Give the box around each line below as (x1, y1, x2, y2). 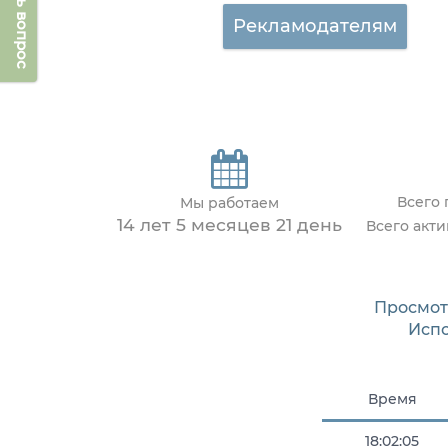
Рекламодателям (232, 15, 397, 37)
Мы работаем (180, 194, 279, 213)
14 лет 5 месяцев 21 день (117, 214, 342, 236)
